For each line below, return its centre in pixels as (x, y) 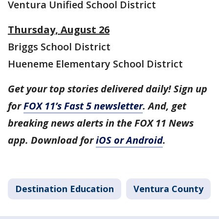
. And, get (164, 106)
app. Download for (52, 140)
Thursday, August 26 (59, 30)
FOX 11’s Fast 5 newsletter (83, 106)
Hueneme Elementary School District (95, 64)
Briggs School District (59, 47)
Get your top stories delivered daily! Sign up (108, 89)
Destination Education (65, 189)
